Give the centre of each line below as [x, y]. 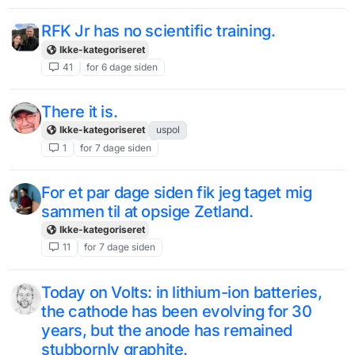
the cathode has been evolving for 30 [177, 311]
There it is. [80, 112]
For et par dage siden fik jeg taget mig [177, 192]
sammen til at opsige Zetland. [147, 211]
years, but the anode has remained [167, 330]
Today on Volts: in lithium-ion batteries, [182, 292]
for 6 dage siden [122, 67]
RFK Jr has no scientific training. [158, 31]
